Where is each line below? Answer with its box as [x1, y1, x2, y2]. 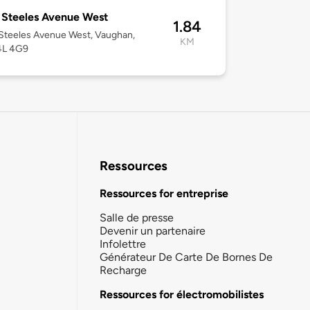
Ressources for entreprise [100, 186, 228, 200]
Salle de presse [100, 210, 174, 224]
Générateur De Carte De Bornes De [100, 250, 273, 264]
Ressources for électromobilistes [100, 287, 264, 301]
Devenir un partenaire [100, 224, 206, 237]
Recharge [100, 263, 147, 277]
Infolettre [100, 237, 146, 250]
